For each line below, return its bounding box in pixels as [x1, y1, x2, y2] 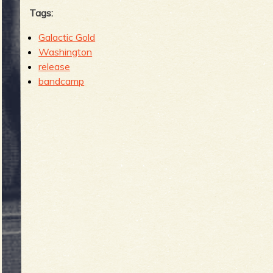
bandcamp [38, 74, 85, 87]
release [38, 60, 71, 73]
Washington [38, 45, 93, 58]
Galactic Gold [38, 30, 96, 43]
